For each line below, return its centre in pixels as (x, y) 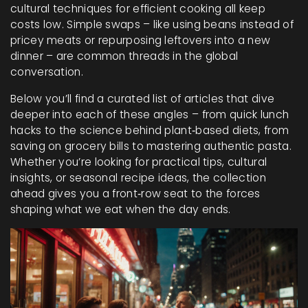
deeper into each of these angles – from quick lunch (150, 114)
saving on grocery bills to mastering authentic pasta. (151, 146)
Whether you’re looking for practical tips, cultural (139, 162)
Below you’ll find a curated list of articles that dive (143, 99)
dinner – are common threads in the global (124, 56)
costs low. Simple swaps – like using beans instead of (152, 24)
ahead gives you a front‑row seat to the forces (135, 194)
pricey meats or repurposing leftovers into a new (141, 40)
